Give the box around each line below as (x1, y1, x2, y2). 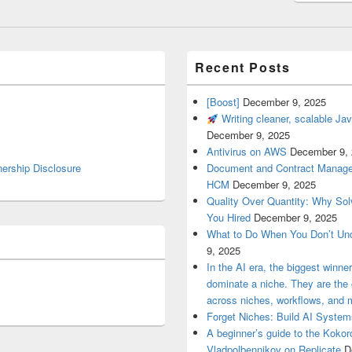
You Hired (207, 210, 251, 225)
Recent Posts (195, 58, 291, 77)
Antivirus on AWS (207, 144, 288, 159)
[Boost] (207, 94, 240, 110)
